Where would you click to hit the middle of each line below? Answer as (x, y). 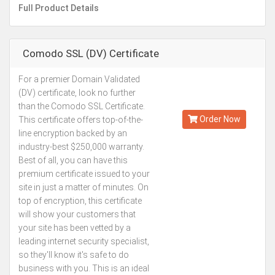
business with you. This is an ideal (84, 268)
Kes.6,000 (214, 87)
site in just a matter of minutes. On (83, 187)
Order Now (219, 119)
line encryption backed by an (73, 133)
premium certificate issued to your (84, 174)
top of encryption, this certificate (80, 201)
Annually (214, 99)
